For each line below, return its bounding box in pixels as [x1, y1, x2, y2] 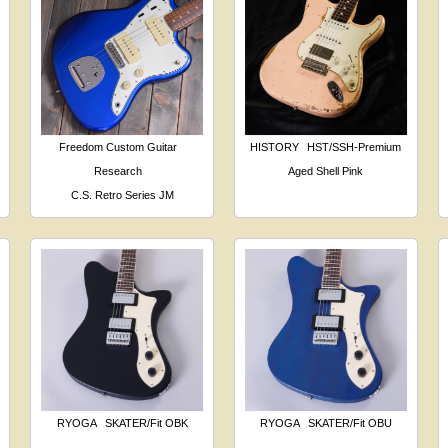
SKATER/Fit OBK [104, 416, 188, 429]
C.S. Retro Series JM [70, 189, 174, 202]
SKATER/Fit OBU [307, 416, 392, 429]
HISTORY [250, 141, 300, 154]
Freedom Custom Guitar [59, 141, 178, 154]
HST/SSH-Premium [307, 141, 402, 154]
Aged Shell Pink [288, 165, 364, 178]
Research [94, 165, 143, 178]
